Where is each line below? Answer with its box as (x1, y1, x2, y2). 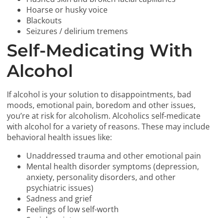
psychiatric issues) (26, 182, 94, 194)
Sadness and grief (26, 193, 92, 204)
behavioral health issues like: (7, 132, 112, 143)
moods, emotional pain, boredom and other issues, (7, 100, 196, 111)
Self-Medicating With (7, 40, 193, 61)
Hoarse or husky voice (26, 4, 108, 16)
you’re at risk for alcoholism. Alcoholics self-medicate (7, 110, 201, 122)
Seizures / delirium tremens (26, 26, 128, 37)
